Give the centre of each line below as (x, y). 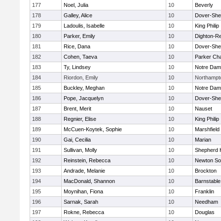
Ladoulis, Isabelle (84, 26)
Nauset (203, 109)
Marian (203, 140)
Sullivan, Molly (80, 150)
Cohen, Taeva (80, 57)
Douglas (205, 212)
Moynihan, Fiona (83, 191)
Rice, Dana (77, 46)
